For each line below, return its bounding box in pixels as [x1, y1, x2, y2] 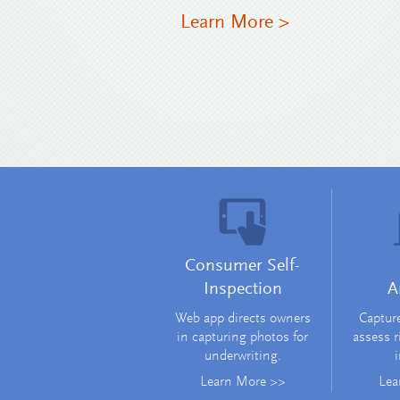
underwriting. [204, 348, 281, 363]
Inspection [203, 279, 282, 298]
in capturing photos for [177, 329, 308, 345]
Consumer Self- [185, 256, 300, 275]
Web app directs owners [174, 311, 311, 326]
